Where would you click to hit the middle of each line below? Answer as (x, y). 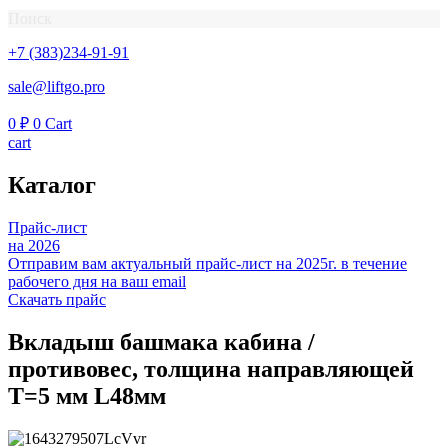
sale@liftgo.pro (56, 86)
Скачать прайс (57, 299)
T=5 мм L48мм (87, 395)
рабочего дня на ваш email (97, 281)
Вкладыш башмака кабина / (161, 341)
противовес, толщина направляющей (211, 368)
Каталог (52, 184)
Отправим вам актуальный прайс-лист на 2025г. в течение (207, 263)
